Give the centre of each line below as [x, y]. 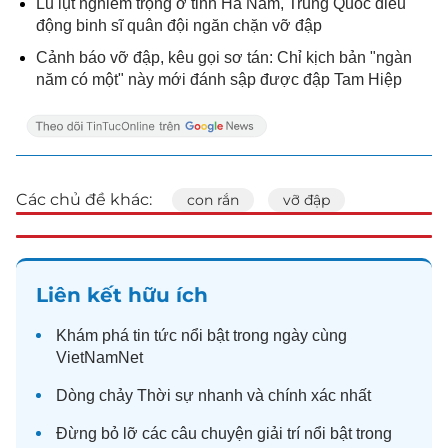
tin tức [155, 335]
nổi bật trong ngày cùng [262, 335]
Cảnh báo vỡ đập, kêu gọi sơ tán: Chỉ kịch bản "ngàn [224, 57]
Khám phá [94, 335]
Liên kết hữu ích [122, 294]
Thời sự [165, 395]
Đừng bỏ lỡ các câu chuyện [156, 433]
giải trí [278, 433]
